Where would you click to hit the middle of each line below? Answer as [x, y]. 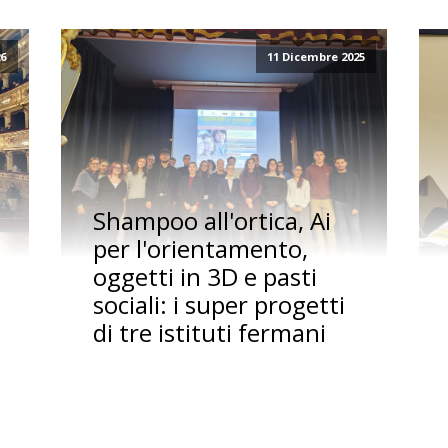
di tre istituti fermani [209, 333]
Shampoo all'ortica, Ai [211, 221]
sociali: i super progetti [218, 305]
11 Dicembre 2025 [315, 57]
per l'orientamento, [200, 249]
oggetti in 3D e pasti [204, 277]
